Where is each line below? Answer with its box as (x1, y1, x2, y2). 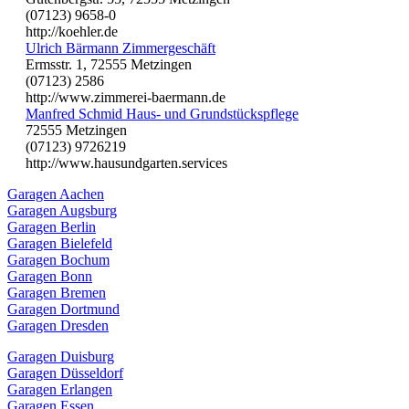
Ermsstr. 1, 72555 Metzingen (26, 56, 192, 72)
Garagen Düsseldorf (7, 364, 123, 381)
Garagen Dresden (7, 317, 109, 333)
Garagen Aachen (7, 185, 104, 202)
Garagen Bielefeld (7, 235, 112, 251)
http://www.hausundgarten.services (26, 154, 227, 171)
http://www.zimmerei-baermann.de (26, 89, 225, 105)
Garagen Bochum (7, 251, 110, 267)
